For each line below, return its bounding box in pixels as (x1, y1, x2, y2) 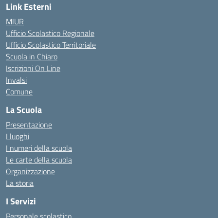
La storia (6, 177, 34, 189)
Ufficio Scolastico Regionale (6, 27, 94, 39)
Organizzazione (6, 165, 55, 177)
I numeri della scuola (6, 142, 72, 154)
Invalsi (6, 74, 27, 86)
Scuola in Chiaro (6, 51, 57, 62)
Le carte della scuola (6, 154, 72, 165)
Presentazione (6, 119, 52, 130)
